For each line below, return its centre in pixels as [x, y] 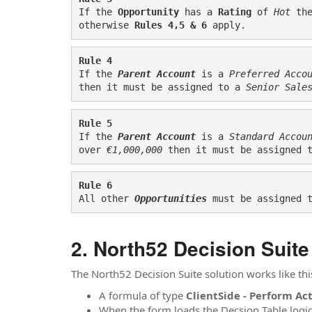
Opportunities [171, 198]
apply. [226, 25]
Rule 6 [95, 185]
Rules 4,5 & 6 [171, 25]
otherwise [107, 25]
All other [107, 198]
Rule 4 [95, 61]
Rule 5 [95, 123]
